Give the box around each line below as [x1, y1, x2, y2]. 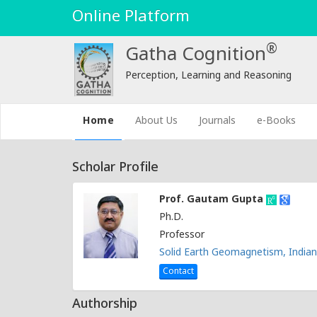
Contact [163, 266, 195, 277]
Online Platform [72, 7, 190, 28]
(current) [113, 114, 164, 127]
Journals [199, 115, 236, 128]
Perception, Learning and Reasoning [125, 69, 292, 83]
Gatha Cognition [125, 44, 266, 68]
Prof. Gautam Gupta [159, 193, 264, 207]
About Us [135, 115, 178, 128]
